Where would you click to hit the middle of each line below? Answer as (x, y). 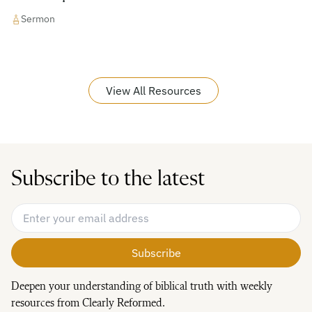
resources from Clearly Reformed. (88, 304)
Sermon (38, 19)
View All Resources (153, 91)
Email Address (48, 211)
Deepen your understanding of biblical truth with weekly (142, 287)
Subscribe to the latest (108, 179)
